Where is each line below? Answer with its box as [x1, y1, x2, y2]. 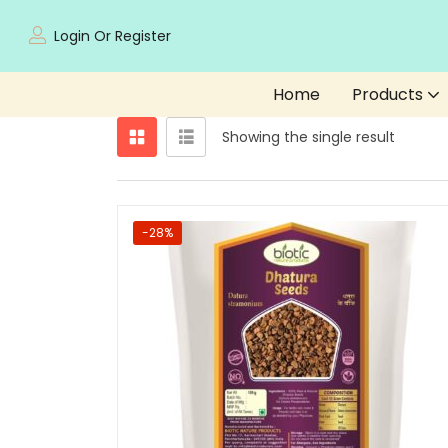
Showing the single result [222, 126, 395, 147]
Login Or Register [54, 25, 171, 46]
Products [351, 82, 427, 106]
